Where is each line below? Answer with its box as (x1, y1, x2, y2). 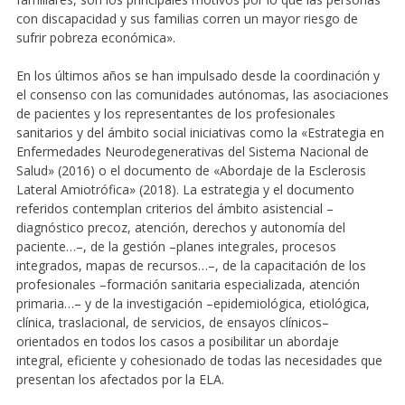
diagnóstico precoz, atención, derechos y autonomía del (15, 218, 345, 236)
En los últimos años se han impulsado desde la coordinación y (15, 66, 380, 84)
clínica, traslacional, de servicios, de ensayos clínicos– (15, 313, 329, 331)
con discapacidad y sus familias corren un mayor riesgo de (15, 9, 358, 27)
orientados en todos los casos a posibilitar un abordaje (15, 332, 339, 350)
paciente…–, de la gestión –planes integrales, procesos (15, 237, 336, 255)
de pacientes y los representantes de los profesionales (15, 104, 335, 122)
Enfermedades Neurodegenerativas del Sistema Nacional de (15, 142, 369, 160)
